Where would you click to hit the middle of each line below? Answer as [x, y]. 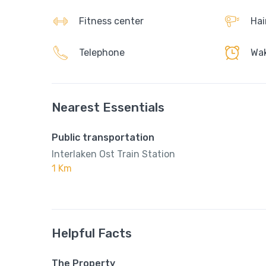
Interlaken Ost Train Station [113, 154]
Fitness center [111, 21]
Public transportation [103, 137]
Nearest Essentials [108, 107]
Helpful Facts [92, 233]
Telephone [102, 53]
